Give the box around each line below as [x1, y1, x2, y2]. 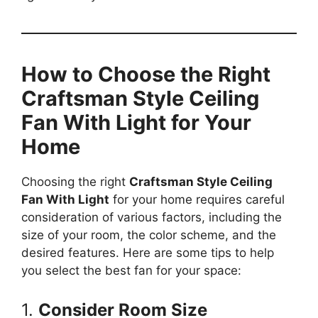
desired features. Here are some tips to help [21, 245, 274, 260]
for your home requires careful [109, 192, 285, 207]
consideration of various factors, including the [21, 209, 282, 224]
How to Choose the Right [21, 61, 270, 87]
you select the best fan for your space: [21, 263, 241, 278]
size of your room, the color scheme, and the [21, 227, 276, 242]
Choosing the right [21, 174, 129, 189]
